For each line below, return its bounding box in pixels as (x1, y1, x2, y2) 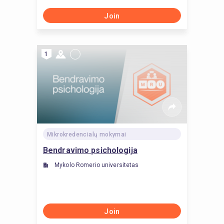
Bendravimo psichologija (43, 145, 137, 155)
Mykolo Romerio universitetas (54, 161, 139, 168)
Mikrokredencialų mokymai (47, 131, 126, 138)
